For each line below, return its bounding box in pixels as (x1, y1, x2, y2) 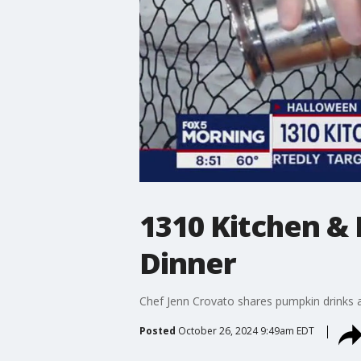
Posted (139, 323, 176, 338)
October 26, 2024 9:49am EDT (177, 323, 314, 338)
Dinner (139, 243, 236, 283)
